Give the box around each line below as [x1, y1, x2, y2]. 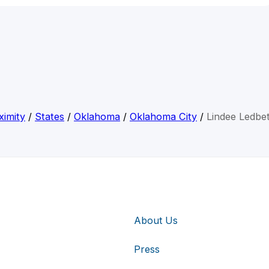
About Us [134, 214, 178, 226]
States [35, 110, 64, 123]
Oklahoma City [130, 110, 197, 123]
